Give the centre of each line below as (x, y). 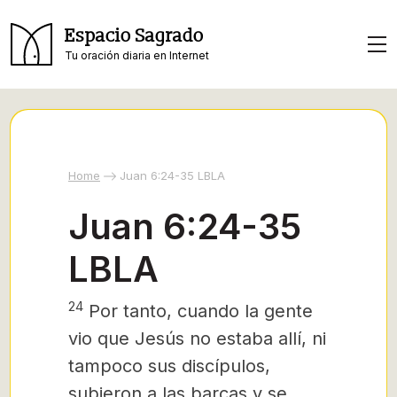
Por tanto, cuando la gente (198, 311)
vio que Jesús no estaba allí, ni (197, 339)
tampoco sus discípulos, (169, 366)
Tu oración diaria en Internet (137, 55)
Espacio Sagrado (134, 36)
